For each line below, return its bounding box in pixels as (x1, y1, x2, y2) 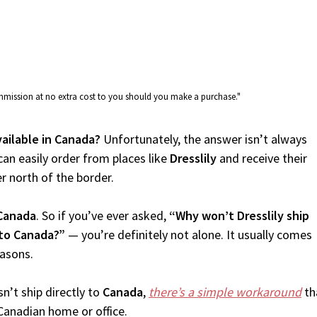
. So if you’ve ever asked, (36, 207, 169, 224)
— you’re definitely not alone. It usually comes (65, 226, 312, 243)
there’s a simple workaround (149, 284, 301, 300)
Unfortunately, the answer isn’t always (100, 131, 307, 147)
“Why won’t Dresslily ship (169, 207, 309, 224)
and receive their (217, 150, 307, 166)
